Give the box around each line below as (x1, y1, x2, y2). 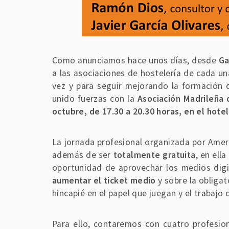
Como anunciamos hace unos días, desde (52, 54, 219, 66)
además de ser (52, 149, 113, 161)
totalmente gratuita (113, 149, 196, 161)
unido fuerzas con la (52, 93, 138, 104)
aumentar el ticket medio (52, 174, 156, 186)
